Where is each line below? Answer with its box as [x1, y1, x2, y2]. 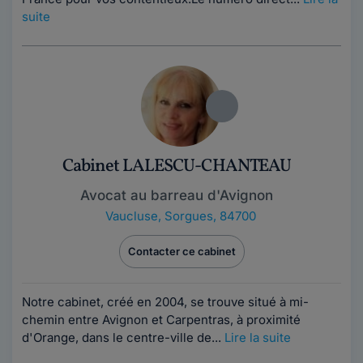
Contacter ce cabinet [127, 245, 236, 258]
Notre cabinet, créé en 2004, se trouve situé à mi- [22, 294, 309, 310]
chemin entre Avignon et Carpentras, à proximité [22, 312, 301, 327]
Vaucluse [105, 208, 158, 224]
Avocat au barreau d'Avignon [80, 187, 273, 203]
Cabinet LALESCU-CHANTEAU [62, 154, 292, 179]
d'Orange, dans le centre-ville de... [22, 330, 224, 345]
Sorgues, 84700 [164, 208, 256, 224]
